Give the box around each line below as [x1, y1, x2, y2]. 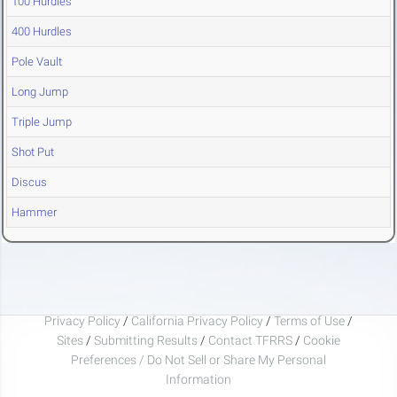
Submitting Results [94, 332, 198, 347]
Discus [12, 175, 47, 190]
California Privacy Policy [131, 313, 263, 328]
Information [166, 371, 231, 386]
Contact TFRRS [208, 332, 295, 347]
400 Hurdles [12, 25, 72, 39]
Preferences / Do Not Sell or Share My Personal [71, 352, 326, 367]
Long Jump [12, 85, 68, 99]
